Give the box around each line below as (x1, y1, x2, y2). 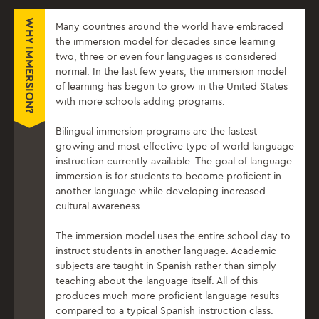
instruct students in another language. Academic (56, 245, 276, 258)
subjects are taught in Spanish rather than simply (56, 260, 276, 273)
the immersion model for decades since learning (56, 36, 276, 48)
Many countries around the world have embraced (56, 21, 283, 33)
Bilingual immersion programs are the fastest (56, 125, 257, 138)
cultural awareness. (56, 200, 142, 213)
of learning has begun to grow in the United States (56, 80, 288, 93)
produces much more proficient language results (56, 290, 279, 303)
